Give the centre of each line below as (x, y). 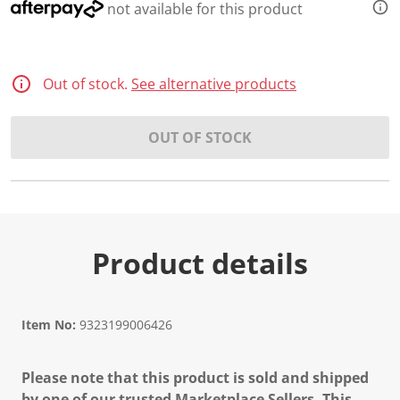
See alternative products (214, 84)
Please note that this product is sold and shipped (195, 378)
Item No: (49, 325)
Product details (200, 263)
